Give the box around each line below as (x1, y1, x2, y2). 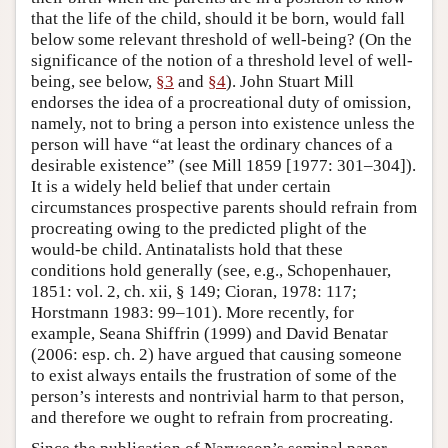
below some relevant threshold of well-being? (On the (31, 30, 412, 50)
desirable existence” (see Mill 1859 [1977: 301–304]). (31, 156, 416, 176)
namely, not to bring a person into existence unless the (31, 114, 415, 134)
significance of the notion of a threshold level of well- (31, 51, 413, 71)
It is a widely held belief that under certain (31, 177, 331, 197)
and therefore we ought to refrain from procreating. (31, 408, 393, 428)
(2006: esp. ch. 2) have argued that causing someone (31, 345, 402, 365)
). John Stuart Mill (226, 72, 354, 92)
